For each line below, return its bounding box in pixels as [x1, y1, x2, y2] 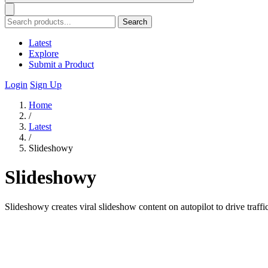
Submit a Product [29, 59, 94, 69]
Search [123, 17, 147, 26]
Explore [29, 48, 59, 59]
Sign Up [30, 80, 62, 90]
